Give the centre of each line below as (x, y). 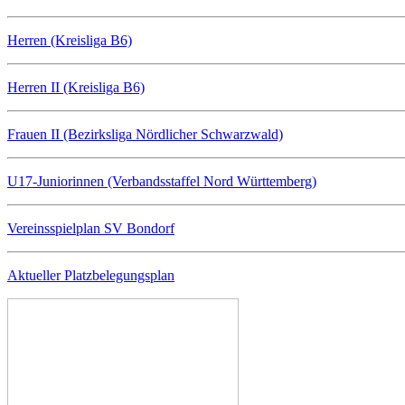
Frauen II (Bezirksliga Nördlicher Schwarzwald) (145, 135)
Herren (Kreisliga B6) (70, 41)
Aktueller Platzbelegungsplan (91, 276)
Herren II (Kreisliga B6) (76, 88)
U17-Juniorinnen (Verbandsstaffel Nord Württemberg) (162, 182)
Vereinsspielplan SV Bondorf (91, 229)
